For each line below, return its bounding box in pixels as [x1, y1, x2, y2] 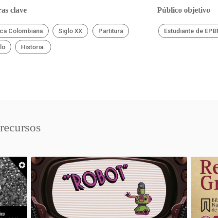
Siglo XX [58, 27, 83, 35]
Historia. [21, 43, 46, 51]
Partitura [98, 27, 123, 35]
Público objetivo [157, 6, 210, 14]
